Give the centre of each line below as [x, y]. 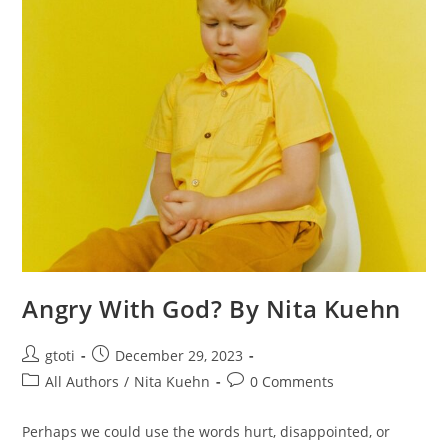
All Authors [82, 382]
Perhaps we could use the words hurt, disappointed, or [206, 432]
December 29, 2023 [179, 356]
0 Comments [292, 382]
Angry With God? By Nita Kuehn [211, 309]
